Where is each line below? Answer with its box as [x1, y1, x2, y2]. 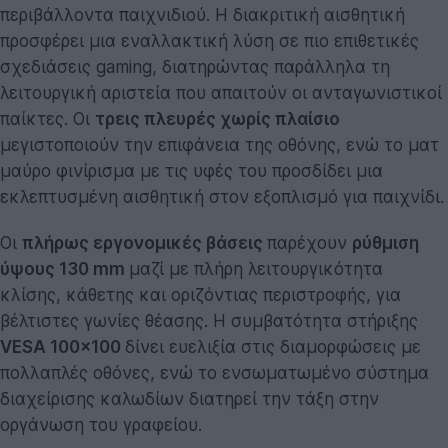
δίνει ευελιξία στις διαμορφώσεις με [125, 336, 421, 357]
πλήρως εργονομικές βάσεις [22, 232, 267, 253]
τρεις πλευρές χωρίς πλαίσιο [95, 108, 340, 129]
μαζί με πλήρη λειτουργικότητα [129, 258, 383, 279]
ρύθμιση [352, 232, 419, 253]
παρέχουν [267, 232, 352, 253]
